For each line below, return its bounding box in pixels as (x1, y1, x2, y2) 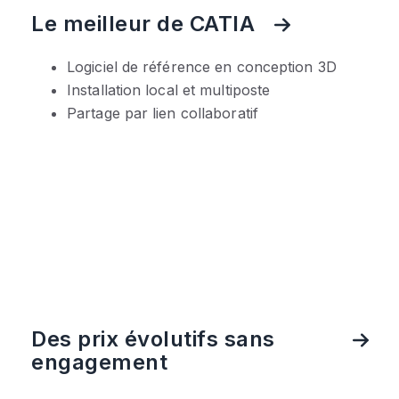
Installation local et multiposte (67, 81, 271, 100)
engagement (31, 348, 167, 375)
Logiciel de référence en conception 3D (67, 58, 337, 77)
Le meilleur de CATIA (31, 10, 255, 37)
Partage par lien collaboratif (67, 104, 258, 123)
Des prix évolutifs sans (31, 325, 275, 352)
